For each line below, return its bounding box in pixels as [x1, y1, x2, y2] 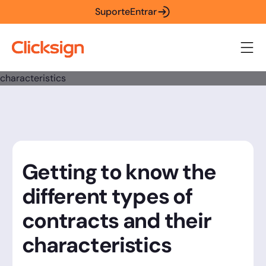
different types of [21, 182, 192, 210]
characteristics [21, 230, 172, 259]
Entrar [130, 5, 157, 18]
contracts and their [21, 206, 211, 235]
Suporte [95, 5, 130, 18]
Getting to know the [21, 157, 216, 186]
